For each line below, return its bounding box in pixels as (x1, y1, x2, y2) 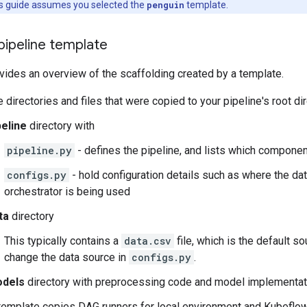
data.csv (124, 234, 171, 247)
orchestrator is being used (4, 185, 130, 198)
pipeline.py (7, 144, 72, 157)
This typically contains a (4, 234, 121, 247)
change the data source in (4, 251, 129, 264)
